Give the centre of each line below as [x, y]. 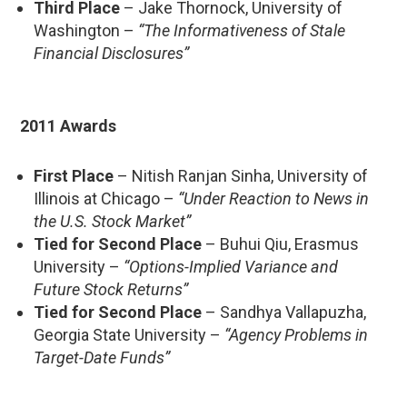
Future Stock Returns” [111, 289]
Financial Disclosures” [111, 53]
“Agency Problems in [296, 334]
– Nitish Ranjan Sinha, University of [241, 175]
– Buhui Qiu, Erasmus [280, 243]
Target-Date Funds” [102, 357]
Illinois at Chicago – [106, 198]
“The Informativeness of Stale [242, 30]
